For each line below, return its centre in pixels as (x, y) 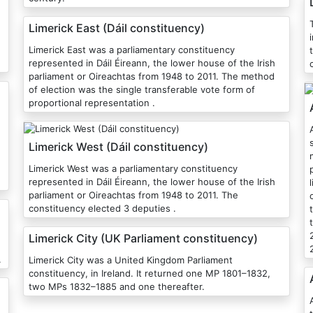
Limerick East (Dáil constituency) (116, 28)
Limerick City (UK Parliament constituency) (143, 239)
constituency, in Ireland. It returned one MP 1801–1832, (149, 274)
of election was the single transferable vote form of (141, 90)
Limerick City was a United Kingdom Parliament (130, 260)
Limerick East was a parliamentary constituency (131, 50)
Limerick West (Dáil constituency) (118, 147)
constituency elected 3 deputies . (102, 209)
